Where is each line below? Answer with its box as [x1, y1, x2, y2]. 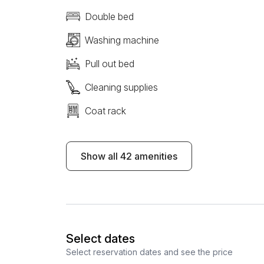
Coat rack [85, 105, 126, 117]
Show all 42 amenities [81, 150, 177, 162]
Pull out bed [85, 58, 134, 70]
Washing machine [85, 34, 159, 46]
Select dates [66, 232, 135, 246]
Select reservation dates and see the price [66, 247, 233, 257]
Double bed [85, 11, 134, 22]
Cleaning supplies [85, 81, 158, 93]
